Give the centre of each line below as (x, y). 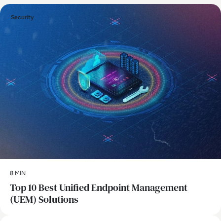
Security (22, 18)
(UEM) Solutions (44, 199)
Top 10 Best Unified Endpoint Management (99, 187)
